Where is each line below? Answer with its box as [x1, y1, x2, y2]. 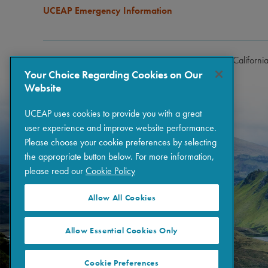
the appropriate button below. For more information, [25, 150, 214, 163]
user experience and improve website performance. [25, 121, 217, 135]
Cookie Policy [86, 165, 135, 178]
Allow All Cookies [87, 193, 156, 203]
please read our [25, 165, 86, 178]
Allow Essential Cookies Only [65, 225, 179, 236]
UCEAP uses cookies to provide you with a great [25, 107, 202, 120]
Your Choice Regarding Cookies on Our [25, 68, 202, 82]
